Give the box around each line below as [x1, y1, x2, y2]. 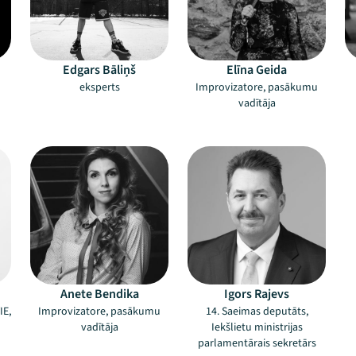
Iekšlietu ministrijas [211, 319, 303, 335]
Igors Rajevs [224, 285, 289, 303]
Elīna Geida [226, 61, 287, 79]
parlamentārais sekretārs [197, 335, 316, 351]
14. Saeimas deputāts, [205, 304, 308, 319]
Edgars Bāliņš [63, 61, 136, 79]
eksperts [79, 79, 120, 95]
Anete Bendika [60, 285, 139, 303]
